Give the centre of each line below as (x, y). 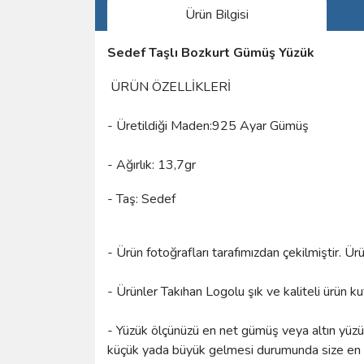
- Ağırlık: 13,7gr (152, 165)
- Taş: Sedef (141, 199)
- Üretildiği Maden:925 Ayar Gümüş (208, 126)
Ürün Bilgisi (217, 14)
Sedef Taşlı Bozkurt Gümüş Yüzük (211, 52)
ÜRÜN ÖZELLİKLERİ (169, 87)
